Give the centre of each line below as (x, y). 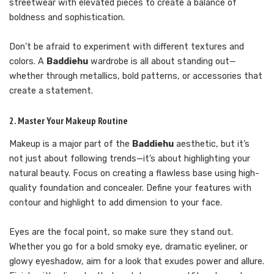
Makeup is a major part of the (71, 144)
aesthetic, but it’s (212, 144)
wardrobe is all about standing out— (162, 62)
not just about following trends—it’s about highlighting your (130, 158)
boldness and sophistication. (67, 18)
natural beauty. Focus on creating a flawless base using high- (134, 173)
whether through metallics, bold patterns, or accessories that (136, 76)
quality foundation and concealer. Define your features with (130, 188)
